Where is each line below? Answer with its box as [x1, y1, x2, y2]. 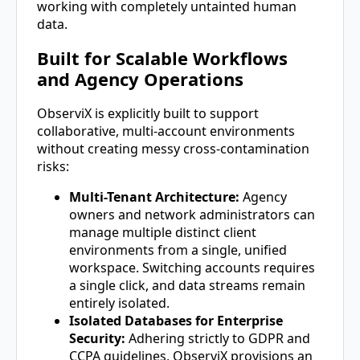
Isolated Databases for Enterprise [69, 311, 283, 329]
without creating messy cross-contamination [37, 139, 309, 157]
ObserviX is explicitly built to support [37, 104, 259, 122]
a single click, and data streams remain [69, 276, 305, 294]
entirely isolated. [69, 293, 170, 312]
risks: [37, 157, 69, 175]
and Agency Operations [37, 67, 243, 92]
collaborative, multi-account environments [37, 121, 295, 140]
